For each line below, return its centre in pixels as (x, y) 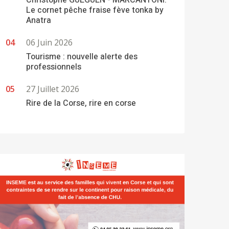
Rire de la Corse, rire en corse (81, 103)
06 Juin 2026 (49, 42)
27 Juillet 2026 (53, 89)
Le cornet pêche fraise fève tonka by (95, 10)
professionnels (54, 67)
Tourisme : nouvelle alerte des (82, 57)
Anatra (39, 20)
